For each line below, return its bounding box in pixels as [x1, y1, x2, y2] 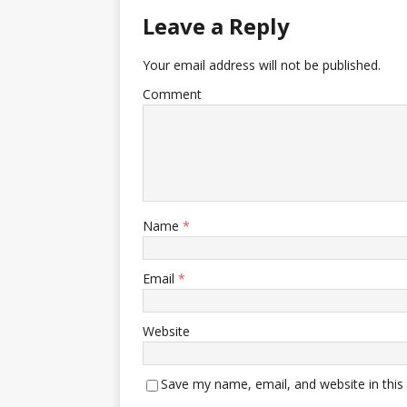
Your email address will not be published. [143, 56, 381, 74]
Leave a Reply [143, 11, 290, 42]
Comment [143, 85, 202, 104]
